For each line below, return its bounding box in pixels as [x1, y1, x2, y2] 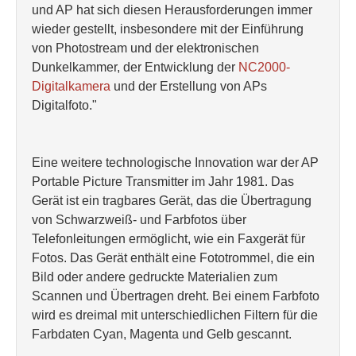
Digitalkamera [32, 79, 110, 93]
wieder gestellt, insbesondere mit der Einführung [32, 22, 304, 36]
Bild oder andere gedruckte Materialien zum [32, 270, 277, 284]
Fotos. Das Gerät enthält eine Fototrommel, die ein [32, 251, 315, 265]
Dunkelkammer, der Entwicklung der [32, 60, 238, 74]
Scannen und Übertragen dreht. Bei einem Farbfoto [32, 289, 319, 303]
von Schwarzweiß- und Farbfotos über [32, 213, 246, 226]
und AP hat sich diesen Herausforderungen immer [32, 3, 312, 17]
